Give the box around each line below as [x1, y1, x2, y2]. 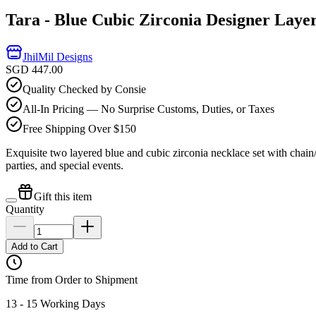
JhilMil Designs [23, 50, 92, 63]
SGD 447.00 [6, 63, 63, 75]
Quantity [6, 202, 44, 215]
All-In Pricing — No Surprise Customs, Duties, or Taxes [23, 102, 274, 115]
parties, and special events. [6, 159, 123, 171]
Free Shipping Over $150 [23, 122, 136, 135]
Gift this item [34, 190, 92, 202]
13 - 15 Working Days [6, 297, 105, 310]
